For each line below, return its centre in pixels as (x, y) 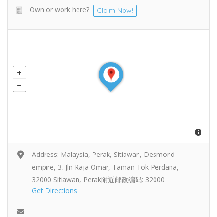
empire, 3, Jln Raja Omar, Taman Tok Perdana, (105, 167)
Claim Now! (115, 10)
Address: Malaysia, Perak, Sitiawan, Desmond (103, 154)
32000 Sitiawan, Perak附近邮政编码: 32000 (98, 179)
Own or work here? (59, 9)
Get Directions (54, 190)
